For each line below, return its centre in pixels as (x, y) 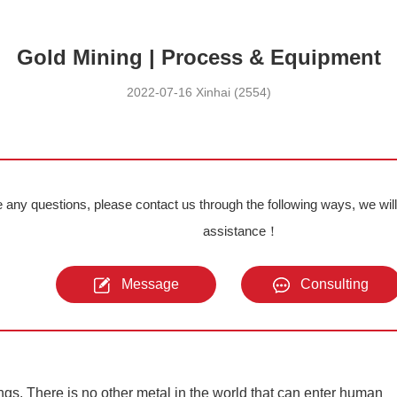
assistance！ (241, 231)
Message (150, 284)
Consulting (335, 284)
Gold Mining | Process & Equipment (198, 57)
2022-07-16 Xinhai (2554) (198, 92)
